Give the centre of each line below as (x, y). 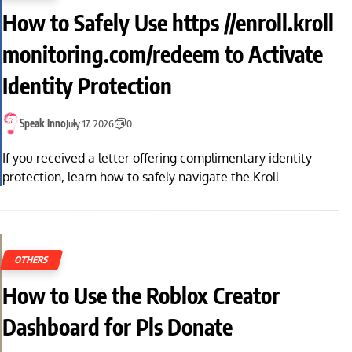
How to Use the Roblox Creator (141, 295)
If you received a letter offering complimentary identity (157, 158)
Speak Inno (43, 124)
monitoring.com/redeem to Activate (163, 53)
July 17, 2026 (90, 124)
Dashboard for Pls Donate (117, 327)
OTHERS (32, 260)
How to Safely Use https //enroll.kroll (168, 22)
